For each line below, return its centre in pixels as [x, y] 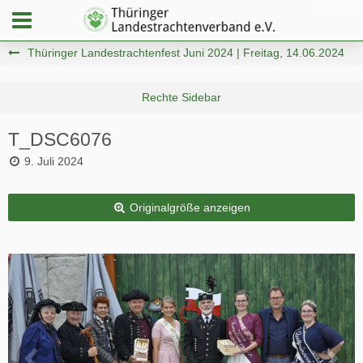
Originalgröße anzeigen [190, 207]
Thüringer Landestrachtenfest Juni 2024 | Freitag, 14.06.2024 [186, 53]
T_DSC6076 [60, 139]
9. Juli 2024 [54, 161]
